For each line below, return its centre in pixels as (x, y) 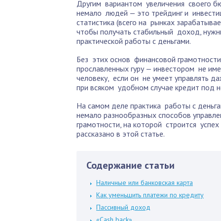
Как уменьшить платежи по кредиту (150, 195)
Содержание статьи (130, 165)
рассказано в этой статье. (121, 134)
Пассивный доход (123, 207)
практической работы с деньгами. (134, 41)
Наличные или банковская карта (145, 183)
